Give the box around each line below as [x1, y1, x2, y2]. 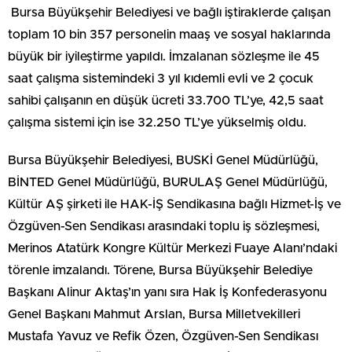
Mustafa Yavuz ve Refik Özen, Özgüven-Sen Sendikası [8, 330, 318, 343]
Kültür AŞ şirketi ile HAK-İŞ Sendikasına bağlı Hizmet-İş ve [8, 198, 341, 211]
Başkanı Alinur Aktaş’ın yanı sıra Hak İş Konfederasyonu [8, 286, 327, 299]
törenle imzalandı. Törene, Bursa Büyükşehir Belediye [8, 264, 313, 277]
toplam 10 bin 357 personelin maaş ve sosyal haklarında [8, 28, 331, 42]
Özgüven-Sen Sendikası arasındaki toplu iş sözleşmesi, [8, 220, 320, 233]
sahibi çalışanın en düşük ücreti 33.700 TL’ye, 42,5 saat [8, 94, 324, 108]
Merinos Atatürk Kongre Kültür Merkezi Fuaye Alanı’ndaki [8, 242, 337, 255]
